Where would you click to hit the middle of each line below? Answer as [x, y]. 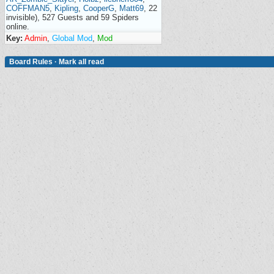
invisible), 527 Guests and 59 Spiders [72, 17]
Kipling [66, 8]
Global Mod [72, 38]
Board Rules [31, 62]
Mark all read [81, 62]
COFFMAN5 [28, 8]
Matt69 [131, 8]
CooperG [99, 8]
